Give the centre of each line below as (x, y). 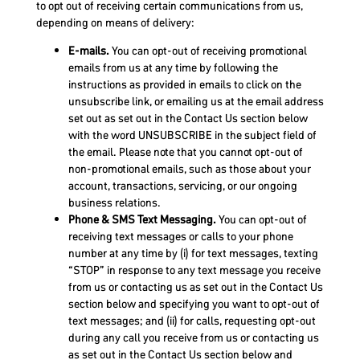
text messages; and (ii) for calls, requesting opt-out (192, 321)
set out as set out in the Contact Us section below (188, 119)
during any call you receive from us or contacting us (193, 338)
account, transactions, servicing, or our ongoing (182, 186)
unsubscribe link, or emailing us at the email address (196, 102)
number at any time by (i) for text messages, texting (193, 254)
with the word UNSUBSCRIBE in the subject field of (192, 135)
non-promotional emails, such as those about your (189, 169)
